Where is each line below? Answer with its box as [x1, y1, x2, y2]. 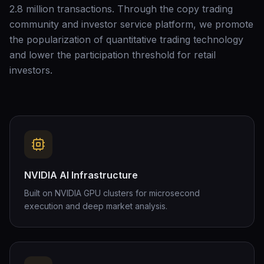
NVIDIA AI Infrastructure [24, 169, 138, 181]
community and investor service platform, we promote [9, 18, 253, 30]
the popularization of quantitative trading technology [9, 34, 243, 45]
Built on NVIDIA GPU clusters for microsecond [24, 188, 200, 198]
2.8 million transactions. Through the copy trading [9, 3, 233, 15]
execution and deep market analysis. [24, 201, 167, 211]
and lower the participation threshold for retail [9, 49, 216, 61]
